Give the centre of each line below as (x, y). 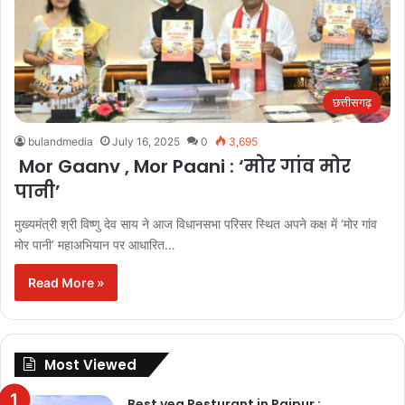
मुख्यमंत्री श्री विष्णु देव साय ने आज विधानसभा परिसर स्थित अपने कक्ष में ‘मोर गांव (196, 223)
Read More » (66, 282)
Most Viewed (90, 364)
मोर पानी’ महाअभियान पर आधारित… (95, 244)
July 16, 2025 (146, 141)
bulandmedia (61, 141)
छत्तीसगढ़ (352, 102)
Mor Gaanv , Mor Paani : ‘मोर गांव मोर (183, 166)
